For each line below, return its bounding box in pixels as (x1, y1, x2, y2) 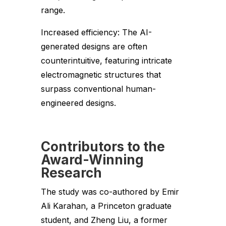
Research (40, 165, 102, 181)
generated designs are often (40, 41, 147, 51)
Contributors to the (40, 139, 165, 154)
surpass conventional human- (40, 84, 156, 94)
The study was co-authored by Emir (40, 187, 179, 197)
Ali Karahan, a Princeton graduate (40, 201, 172, 211)
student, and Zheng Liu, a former (40, 215, 167, 225)
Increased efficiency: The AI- (40, 27, 152, 37)
